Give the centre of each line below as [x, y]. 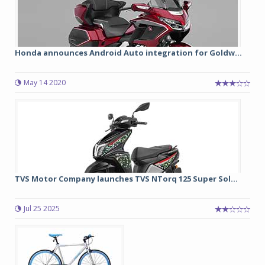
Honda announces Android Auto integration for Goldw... [128, 53]
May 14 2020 [45, 83]
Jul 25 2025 [42, 209]
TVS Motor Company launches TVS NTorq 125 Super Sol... [126, 179]
